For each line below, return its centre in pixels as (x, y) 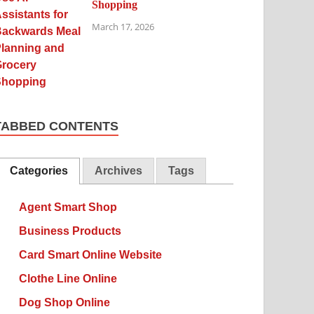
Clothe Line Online (68, 278)
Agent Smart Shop (68, 207)
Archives (118, 170)
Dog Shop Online (64, 302)
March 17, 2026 (123, 27)
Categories (39, 170)
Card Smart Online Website (90, 254)
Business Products (70, 231)
